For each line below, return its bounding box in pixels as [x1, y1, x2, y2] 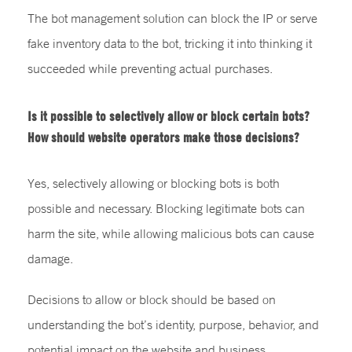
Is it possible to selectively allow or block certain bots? [27, 107, 310, 124]
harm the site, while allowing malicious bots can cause [27, 225, 314, 241]
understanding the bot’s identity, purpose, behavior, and [27, 316, 319, 332]
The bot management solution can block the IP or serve [27, 9, 317, 26]
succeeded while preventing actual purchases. [27, 60, 273, 76]
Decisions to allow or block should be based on [27, 291, 276, 307]
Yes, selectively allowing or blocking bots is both [27, 174, 280, 191]
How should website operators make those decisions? [27, 128, 299, 145]
